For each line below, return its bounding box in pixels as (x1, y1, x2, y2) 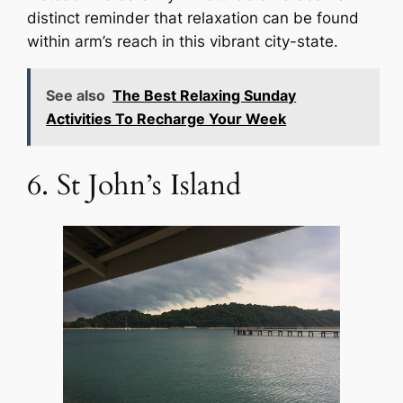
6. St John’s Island (27, 166, 242, 204)
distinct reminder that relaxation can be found (27, 9, 360, 28)
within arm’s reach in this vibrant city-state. (27, 32, 339, 51)
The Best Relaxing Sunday (112, 85, 297, 104)
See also (46, 85, 106, 104)
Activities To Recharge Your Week (46, 109, 287, 128)
